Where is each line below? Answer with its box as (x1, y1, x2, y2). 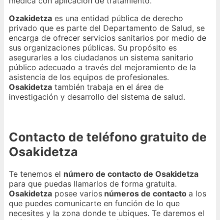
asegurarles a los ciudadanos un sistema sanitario (9, 52, 193, 62)
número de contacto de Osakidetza (63, 169, 198, 179)
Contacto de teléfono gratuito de (9, 129, 207, 144)
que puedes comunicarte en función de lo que (9, 198, 180, 209)
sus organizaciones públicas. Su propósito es (9, 42, 177, 53)
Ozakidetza (9, 13, 52, 23)
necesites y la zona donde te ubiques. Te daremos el (9, 208, 204, 219)
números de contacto (102, 189, 189, 199)
